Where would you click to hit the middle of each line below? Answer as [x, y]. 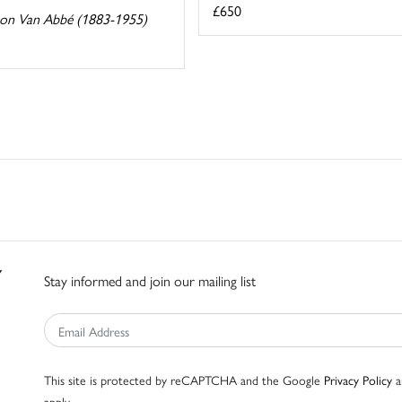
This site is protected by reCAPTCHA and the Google [184, 380]
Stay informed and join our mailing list [150, 281]
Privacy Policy [358, 380]
